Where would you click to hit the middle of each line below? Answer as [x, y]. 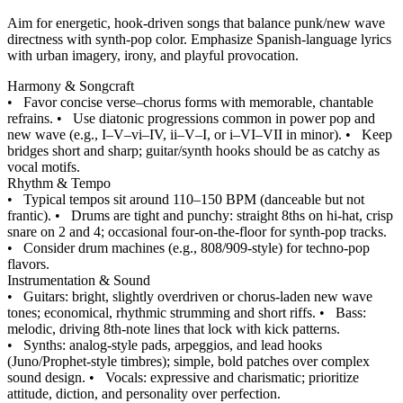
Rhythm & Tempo [59, 184]
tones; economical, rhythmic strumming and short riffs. [161, 313]
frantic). [29, 216]
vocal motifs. [44, 167]
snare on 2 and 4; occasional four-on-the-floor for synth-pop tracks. [197, 232]
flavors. [28, 264]
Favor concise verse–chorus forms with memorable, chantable [198, 103]
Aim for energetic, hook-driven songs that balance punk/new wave [196, 23]
